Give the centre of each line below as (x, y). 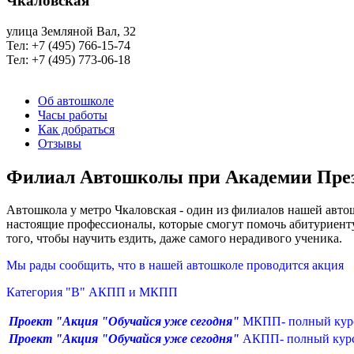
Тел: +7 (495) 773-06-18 (68, 59)
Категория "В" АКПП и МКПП (103, 292)
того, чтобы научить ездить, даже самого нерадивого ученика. (174, 239)
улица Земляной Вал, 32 (71, 31)
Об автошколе (76, 100)
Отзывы (60, 143)
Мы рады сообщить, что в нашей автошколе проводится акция (175, 265)
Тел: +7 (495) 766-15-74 (68, 45)
